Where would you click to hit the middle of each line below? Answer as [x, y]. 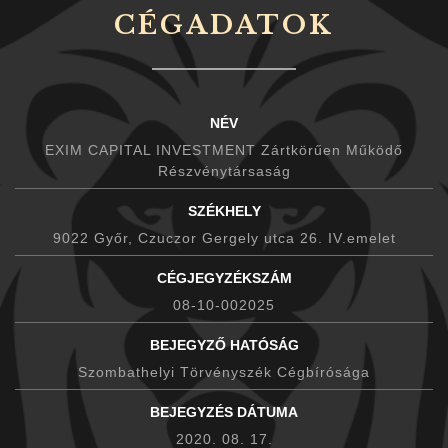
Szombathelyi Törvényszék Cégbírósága [224, 371]
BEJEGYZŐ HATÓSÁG [224, 344]
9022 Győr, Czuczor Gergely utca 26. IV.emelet [224, 237]
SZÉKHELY [224, 210]
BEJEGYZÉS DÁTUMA [224, 411]
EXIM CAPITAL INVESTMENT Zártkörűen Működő [224, 149]
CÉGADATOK [224, 24]
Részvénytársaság [224, 170]
